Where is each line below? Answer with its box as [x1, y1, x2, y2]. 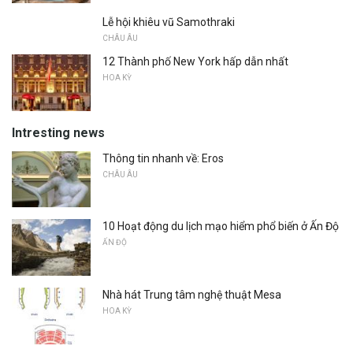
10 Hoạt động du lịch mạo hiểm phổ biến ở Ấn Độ [102, 220, 339, 233]
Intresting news [12, 124, 105, 140]
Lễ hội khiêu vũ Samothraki [102, 15, 235, 28]
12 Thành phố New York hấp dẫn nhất [102, 54, 288, 68]
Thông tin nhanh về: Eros [102, 151, 224, 165]
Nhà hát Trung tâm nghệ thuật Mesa [102, 288, 281, 301]
